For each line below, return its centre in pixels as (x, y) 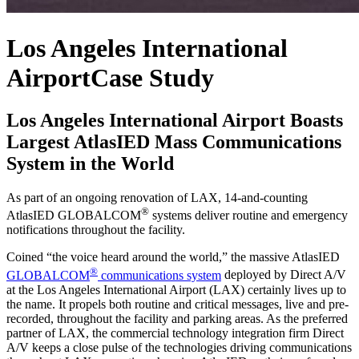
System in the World (90, 164)
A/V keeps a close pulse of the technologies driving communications (179, 347)
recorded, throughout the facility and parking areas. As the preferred (177, 318)
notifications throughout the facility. (96, 230)
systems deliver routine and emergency (248, 216)
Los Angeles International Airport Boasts (175, 121)
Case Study (152, 77)
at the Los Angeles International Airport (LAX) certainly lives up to (176, 289)
